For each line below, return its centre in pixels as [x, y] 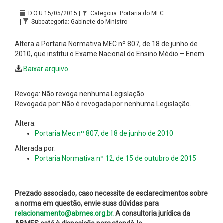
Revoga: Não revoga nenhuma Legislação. [80, 93]
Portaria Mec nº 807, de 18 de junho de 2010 [104, 133]
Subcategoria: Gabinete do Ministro [79, 22]
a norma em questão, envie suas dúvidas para [87, 203]
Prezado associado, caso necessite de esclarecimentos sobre [111, 193]
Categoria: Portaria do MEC [127, 13]
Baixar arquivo [46, 68]
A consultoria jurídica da [152, 213]
